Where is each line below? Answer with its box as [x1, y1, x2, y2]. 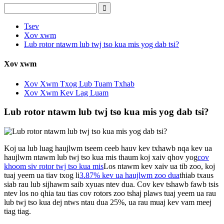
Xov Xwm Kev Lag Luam [24, 88, 108, 97]
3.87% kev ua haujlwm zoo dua [79, 170, 179, 179]
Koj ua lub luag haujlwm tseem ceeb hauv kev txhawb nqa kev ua [4, 143, 212, 152]
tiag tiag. [4, 206, 31, 215]
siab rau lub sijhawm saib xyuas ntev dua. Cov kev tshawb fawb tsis [4, 179, 218, 188]
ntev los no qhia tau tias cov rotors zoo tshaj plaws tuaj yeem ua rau [4, 188, 216, 197]
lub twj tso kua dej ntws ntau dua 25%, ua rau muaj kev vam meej [4, 197, 211, 206]
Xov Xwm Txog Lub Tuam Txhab [24, 79, 134, 88]
